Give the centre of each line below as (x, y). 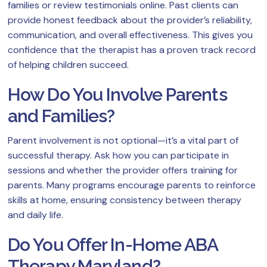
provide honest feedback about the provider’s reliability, (130, 20)
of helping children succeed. (68, 65)
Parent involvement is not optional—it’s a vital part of (123, 141)
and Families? (61, 116)
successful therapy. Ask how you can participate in (118, 156)
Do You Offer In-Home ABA (113, 245)
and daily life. (35, 215)
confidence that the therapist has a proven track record (132, 50)
